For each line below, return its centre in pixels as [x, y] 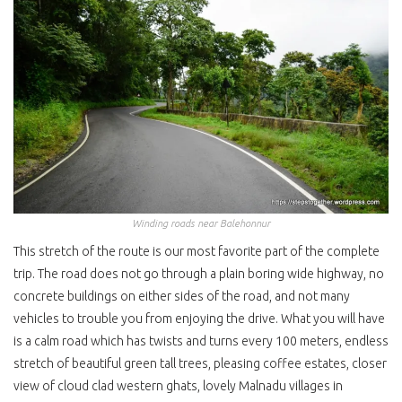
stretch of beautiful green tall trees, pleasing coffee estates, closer [200, 363]
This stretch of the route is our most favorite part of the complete [197, 251]
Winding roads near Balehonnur [201, 223]
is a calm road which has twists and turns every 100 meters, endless [201, 341]
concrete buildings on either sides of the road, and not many [182, 296]
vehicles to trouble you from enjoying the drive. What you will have [199, 318]
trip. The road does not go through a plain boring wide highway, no [199, 273]
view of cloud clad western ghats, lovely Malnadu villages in [178, 385]
